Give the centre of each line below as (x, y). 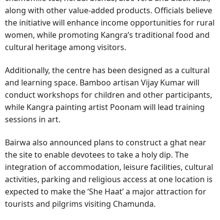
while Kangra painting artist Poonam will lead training (105, 107)
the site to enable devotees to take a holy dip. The (97, 154)
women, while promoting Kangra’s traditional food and (107, 35)
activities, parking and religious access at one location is (109, 179)
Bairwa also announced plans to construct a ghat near (106, 142)
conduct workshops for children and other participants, (109, 95)
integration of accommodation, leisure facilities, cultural (109, 167)
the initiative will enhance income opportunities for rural (110, 23)
